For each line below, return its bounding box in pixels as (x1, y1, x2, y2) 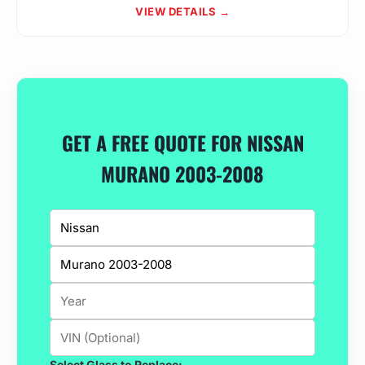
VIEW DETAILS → (135, 5, 230, 18)
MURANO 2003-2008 (101, 158, 264, 188)
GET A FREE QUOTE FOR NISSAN (61, 127, 304, 157)
